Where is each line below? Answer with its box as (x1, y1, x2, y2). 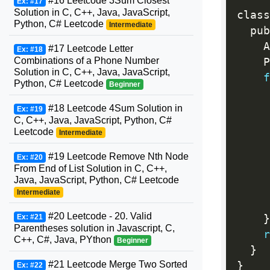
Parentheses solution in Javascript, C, (14, 223, 175, 233)
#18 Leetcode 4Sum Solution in (45, 103, 183, 113)
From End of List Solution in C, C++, (14, 163, 167, 174)
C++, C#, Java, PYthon (14, 234, 114, 245)
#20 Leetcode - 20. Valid (45, 211, 152, 221)
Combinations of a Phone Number (14, 55, 159, 66)
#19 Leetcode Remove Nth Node (45, 151, 189, 162)
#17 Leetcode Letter (45, 43, 133, 54)
